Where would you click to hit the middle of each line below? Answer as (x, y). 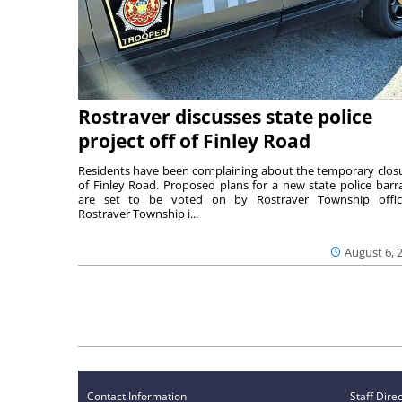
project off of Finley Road (194, 140)
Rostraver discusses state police (225, 116)
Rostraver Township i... (138, 213)
